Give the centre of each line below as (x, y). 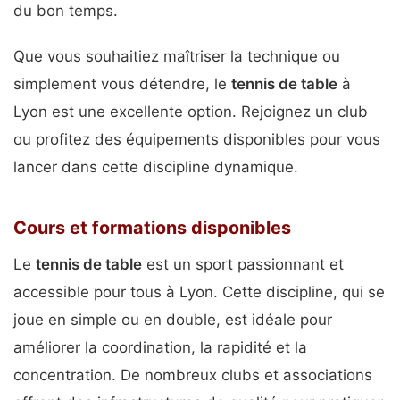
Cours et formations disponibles (152, 227)
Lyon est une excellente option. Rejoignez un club (191, 111)
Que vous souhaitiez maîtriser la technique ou (177, 56)
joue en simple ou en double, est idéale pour (173, 319)
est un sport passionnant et (243, 264)
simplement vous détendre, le (122, 83)
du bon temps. (66, 11)
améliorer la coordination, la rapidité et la (160, 347)
